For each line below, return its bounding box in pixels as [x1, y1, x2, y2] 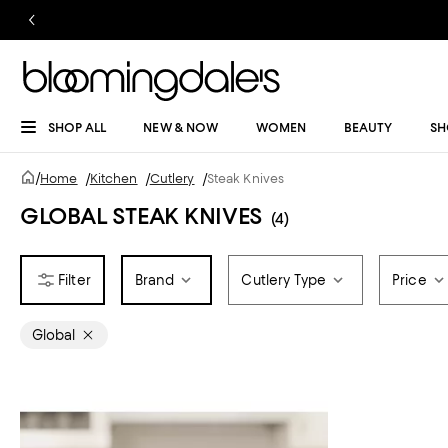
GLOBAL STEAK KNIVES [20, 202, 263, 230]
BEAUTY [343, 120, 393, 135]
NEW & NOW [143, 120, 219, 135]
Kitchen [89, 171, 138, 186]
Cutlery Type [241, 272, 326, 288]
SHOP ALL [48, 120, 106, 135]
